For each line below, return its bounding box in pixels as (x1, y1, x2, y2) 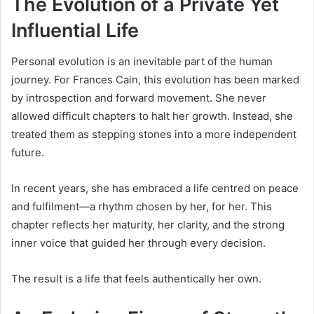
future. (11, 146, 44, 159)
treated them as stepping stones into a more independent (11, 128, 296, 141)
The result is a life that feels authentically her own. (11, 272, 261, 285)
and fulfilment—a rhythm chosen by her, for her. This (11, 200, 272, 213)
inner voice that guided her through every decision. (11, 236, 266, 250)
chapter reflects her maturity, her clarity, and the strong (11, 218, 285, 231)
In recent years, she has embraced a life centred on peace (11, 182, 299, 195)
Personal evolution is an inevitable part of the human (11, 55, 273, 68)
